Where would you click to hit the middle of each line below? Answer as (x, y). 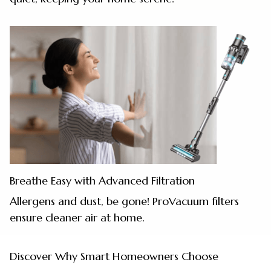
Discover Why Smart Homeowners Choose (114, 256)
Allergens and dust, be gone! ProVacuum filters (124, 201)
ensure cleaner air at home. (77, 217)
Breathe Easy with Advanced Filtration (102, 181)
